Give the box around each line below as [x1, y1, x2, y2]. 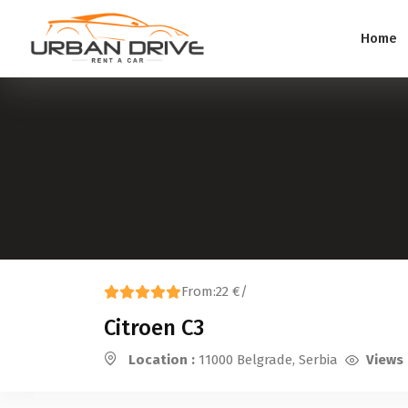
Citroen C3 [104, 315, 204, 341]
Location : [128, 352, 195, 368]
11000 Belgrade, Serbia [195, 352, 338, 368]
